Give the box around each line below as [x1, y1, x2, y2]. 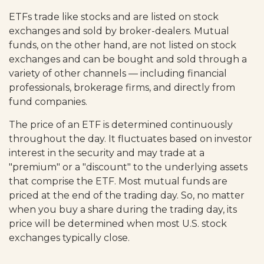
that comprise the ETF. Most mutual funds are [9, 175, 227, 187]
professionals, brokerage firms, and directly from [9, 81, 235, 93]
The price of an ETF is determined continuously [9, 118, 233, 130]
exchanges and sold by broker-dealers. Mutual [9, 25, 229, 37]
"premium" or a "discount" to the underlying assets [9, 161, 247, 173]
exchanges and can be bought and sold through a [9, 53, 247, 65]
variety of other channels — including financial [9, 67, 227, 79]
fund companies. [9, 95, 87, 107]
